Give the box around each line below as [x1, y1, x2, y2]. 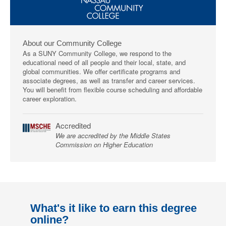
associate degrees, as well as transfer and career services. [23, 76, 195, 85]
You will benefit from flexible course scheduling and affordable [23, 85, 202, 94]
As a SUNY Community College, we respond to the [23, 48, 172, 58]
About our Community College [23, 39, 122, 47]
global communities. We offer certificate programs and [23, 67, 180, 76]
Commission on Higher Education [55, 140, 153, 149]
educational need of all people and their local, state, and [23, 58, 186, 67]
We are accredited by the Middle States [55, 131, 171, 140]
